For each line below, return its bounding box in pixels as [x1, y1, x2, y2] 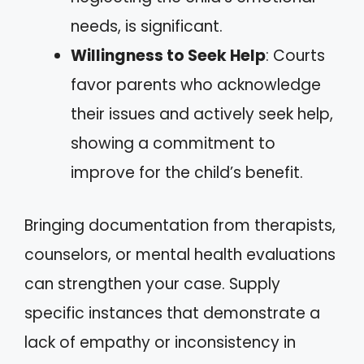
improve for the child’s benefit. [71, 162, 303, 184]
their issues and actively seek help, [71, 103, 333, 125]
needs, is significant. [71, 15, 223, 37]
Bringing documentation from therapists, [24, 214, 336, 236]
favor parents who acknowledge [71, 74, 321, 96]
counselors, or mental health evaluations [24, 243, 336, 266]
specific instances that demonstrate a [24, 301, 320, 324]
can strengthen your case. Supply [24, 272, 280, 295]
